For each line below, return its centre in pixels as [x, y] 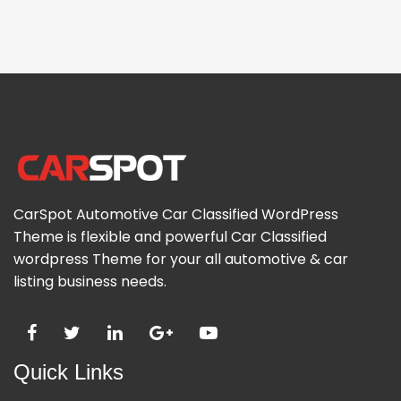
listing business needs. [90, 281]
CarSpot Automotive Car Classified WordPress [176, 214]
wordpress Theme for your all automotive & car [181, 259]
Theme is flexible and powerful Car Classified [170, 236]
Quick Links [68, 371]
